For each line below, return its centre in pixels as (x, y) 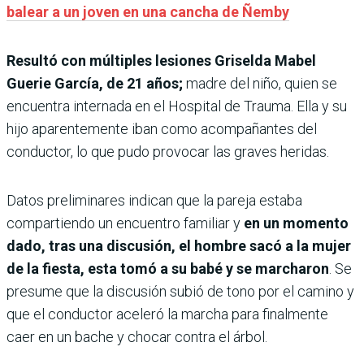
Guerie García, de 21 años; (96, 83)
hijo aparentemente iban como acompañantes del (162, 128)
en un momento (296, 223)
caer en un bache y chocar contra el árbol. (137, 336)
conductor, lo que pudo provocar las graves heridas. (168, 151)
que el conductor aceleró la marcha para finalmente (167, 314)
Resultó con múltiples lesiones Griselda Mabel (161, 60)
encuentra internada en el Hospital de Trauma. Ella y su (177, 106)
